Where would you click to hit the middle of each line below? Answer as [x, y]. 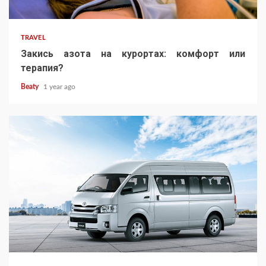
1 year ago [59, 87]
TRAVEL [33, 38]
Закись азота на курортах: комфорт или [133, 54]
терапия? [42, 68]
